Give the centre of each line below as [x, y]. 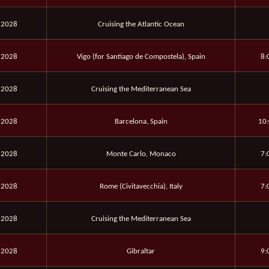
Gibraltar [141, 252]
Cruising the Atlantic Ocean [141, 25]
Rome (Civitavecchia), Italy [141, 187]
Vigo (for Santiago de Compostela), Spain [141, 57]
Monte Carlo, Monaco [141, 154]
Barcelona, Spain [141, 122]
